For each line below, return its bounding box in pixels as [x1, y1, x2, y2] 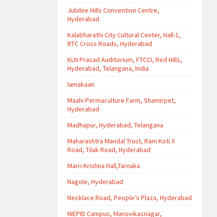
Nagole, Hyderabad [67, 177, 124, 186]
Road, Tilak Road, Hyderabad [67, 145, 151, 154]
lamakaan [67, 80, 95, 89]
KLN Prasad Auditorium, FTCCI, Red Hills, [67, 55, 183, 64]
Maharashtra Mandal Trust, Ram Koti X [67, 137, 175, 145]
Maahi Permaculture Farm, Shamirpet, [67, 96, 176, 105]
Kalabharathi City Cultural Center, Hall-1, [67, 31, 181, 39]
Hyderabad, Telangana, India [67, 64, 149, 73]
